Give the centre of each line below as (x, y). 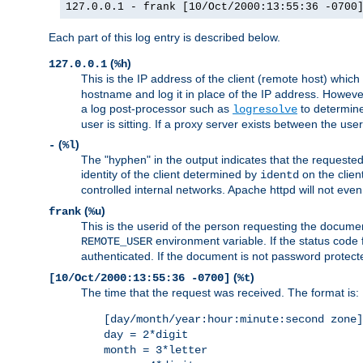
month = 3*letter (156, 350)
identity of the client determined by (171, 175)
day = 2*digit (146, 335)
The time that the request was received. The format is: (220, 293)
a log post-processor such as (157, 109)
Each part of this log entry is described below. (164, 38)
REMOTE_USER (117, 242)
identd (280, 175)
